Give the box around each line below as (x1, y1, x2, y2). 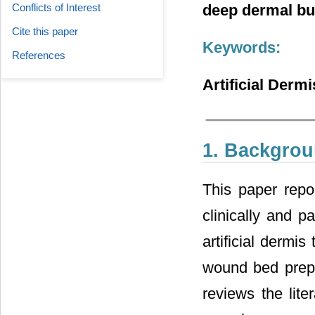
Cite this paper (12, 25, 78, 37)
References (12, 49, 65, 61)
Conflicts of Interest (12, 1, 101, 13)
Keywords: (202, 39, 281, 57)
